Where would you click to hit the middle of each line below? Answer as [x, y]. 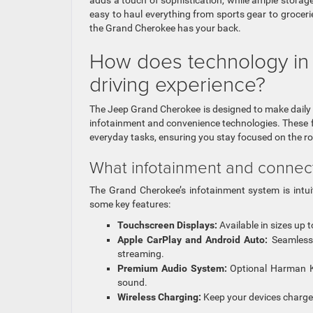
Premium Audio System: [172, 269]
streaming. [141, 254]
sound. [132, 283]
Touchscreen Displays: [167, 225]
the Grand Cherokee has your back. [165, 28]
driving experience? [177, 84]
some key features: [130, 204]
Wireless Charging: [159, 297]
